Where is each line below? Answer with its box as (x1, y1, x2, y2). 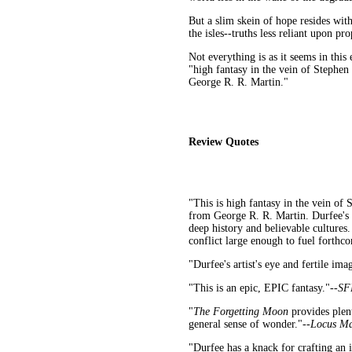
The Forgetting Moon (193, 305, 288, 317)
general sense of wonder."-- (189, 317, 310, 330)
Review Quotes (189, 135, 258, 148)
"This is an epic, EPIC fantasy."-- (189, 281, 338, 294)
